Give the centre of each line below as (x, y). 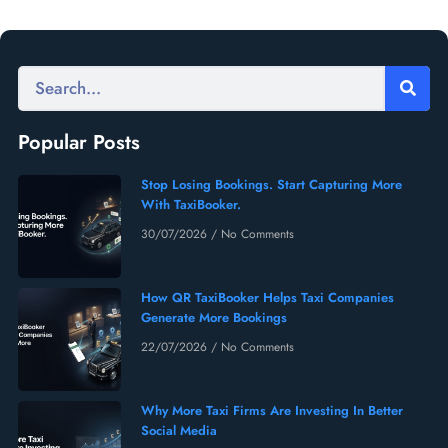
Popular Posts (79, 142)
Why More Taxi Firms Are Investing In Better (272, 410)
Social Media (179, 430)
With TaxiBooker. (191, 204)
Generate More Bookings (214, 317)
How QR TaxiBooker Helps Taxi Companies (267, 297)
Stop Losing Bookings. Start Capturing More (271, 184)
